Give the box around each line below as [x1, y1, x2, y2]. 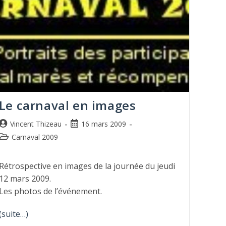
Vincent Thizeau [10, 119, 62, 129]
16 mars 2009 [81, 119, 126, 129]
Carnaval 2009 [11, 132, 58, 142]
